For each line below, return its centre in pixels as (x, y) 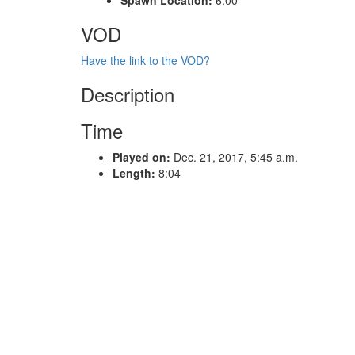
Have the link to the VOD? (145, 60)
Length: (134, 172)
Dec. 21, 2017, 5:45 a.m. (234, 157)
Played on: (141, 157)
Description (128, 94)
